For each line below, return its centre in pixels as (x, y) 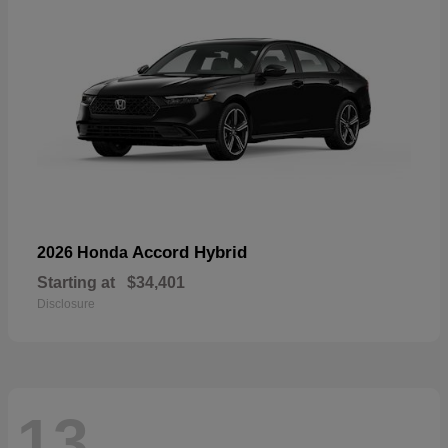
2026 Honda (84, 253)
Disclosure (66, 304)
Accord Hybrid (189, 253)
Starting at (76, 283)
